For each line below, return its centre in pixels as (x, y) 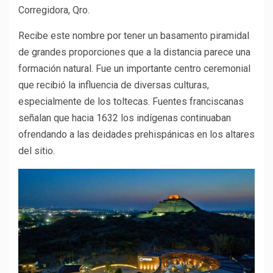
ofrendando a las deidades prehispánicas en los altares (136, 134)
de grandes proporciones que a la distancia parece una (134, 52)
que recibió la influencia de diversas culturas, (114, 85)
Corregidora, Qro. (54, 10)
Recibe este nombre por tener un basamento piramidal (134, 35)
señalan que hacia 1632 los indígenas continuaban (125, 118)
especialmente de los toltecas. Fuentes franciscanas (131, 101)
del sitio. (37, 151)
